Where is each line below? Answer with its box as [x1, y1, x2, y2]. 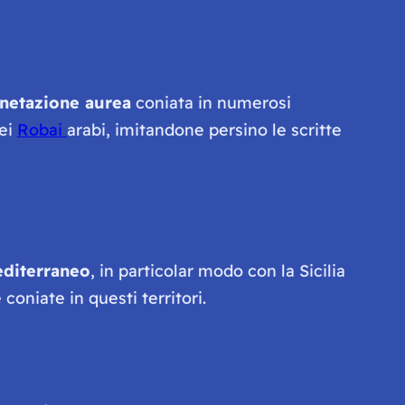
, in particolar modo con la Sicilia [89, 259, 345, 281]
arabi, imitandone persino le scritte [66, 118, 342, 140]
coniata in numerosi [130, 91, 291, 113]
